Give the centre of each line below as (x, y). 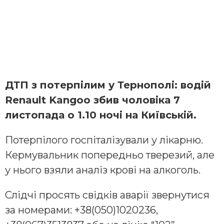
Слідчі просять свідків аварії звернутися (107, 195)
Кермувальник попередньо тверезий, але (110, 155)
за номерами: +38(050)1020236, (81, 210)
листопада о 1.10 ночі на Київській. (101, 115)
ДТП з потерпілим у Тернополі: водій (108, 85)
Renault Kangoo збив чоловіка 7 (92, 100)
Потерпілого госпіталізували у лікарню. (104, 140)
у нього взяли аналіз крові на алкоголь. (103, 170)
